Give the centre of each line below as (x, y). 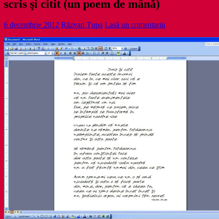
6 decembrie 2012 (32, 24)
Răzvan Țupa (82, 24)
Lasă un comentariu (135, 24)
